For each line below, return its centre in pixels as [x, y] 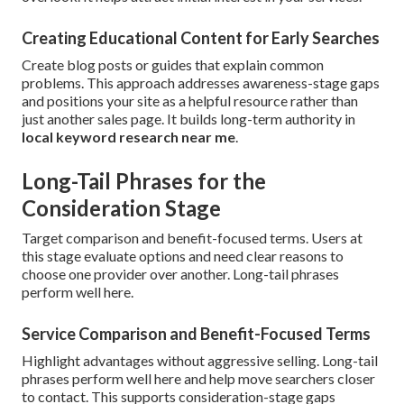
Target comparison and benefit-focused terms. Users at [192, 238]
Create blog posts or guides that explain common [173, 65]
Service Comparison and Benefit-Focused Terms [196, 334]
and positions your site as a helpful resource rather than [190, 101]
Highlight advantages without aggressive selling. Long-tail [200, 361]
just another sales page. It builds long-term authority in [188, 119]
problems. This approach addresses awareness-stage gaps [201, 83]
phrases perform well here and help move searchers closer [198, 379]
